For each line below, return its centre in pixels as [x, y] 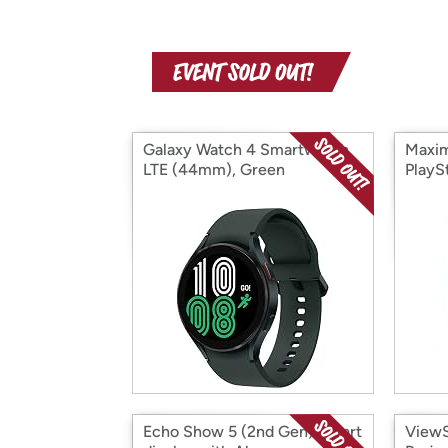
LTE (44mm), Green [214, 169]
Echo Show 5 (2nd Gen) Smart [252, 431]
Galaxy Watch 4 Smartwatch [246, 149]
